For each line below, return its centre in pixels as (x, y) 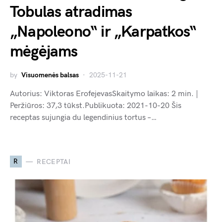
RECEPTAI (54, 162)
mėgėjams (44, 52)
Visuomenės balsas (50, 75)
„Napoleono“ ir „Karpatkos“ (103, 32)
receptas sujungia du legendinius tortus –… (83, 118)
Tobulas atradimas (71, 12)
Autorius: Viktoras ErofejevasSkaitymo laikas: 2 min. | (104, 94)
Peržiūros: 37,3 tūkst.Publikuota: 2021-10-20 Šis (96, 106)
